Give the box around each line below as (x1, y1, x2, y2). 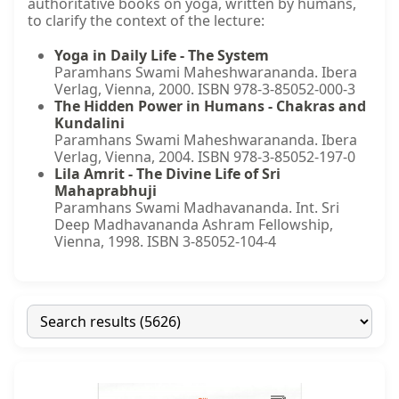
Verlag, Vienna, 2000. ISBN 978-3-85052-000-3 (54, 79, 355, 100)
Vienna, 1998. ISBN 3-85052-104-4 (54, 232, 276, 252)
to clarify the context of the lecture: (28, 11, 265, 31)
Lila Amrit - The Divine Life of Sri (54, 164, 281, 184)
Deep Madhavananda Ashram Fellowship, (54, 215, 333, 235)
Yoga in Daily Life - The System (54, 45, 269, 66)
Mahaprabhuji (54, 181, 157, 201)
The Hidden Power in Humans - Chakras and (54, 96, 366, 117)
